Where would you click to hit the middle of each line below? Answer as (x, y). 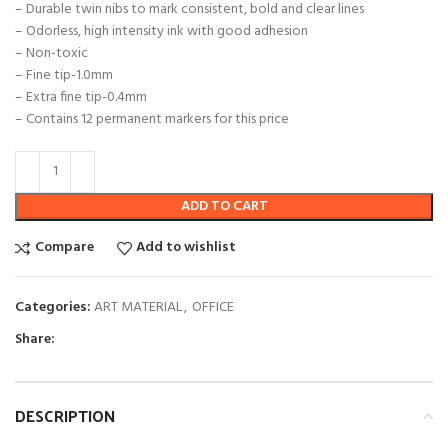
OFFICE (213, 307)
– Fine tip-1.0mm (64, 75)
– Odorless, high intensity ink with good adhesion (161, 31)
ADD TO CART (224, 206)
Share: (35, 339)
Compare (64, 248)
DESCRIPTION (65, 415)
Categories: (53, 307)
